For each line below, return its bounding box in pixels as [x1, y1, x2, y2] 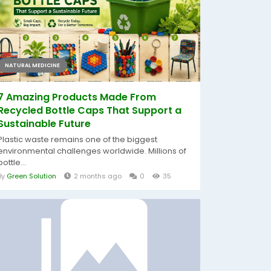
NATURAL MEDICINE [5, 62, 60, 69]
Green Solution [7, 171, 56, 181]
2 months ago [74, 171, 122, 181]
